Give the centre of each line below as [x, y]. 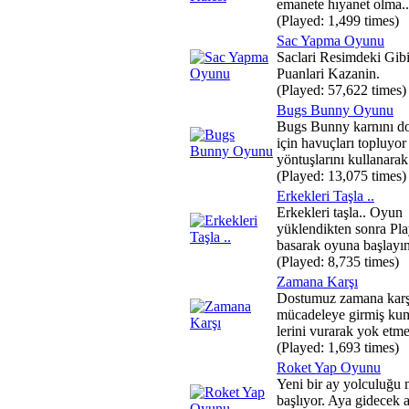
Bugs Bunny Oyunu [335, 110]
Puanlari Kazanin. [328, 73]
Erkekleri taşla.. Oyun [340, 212]
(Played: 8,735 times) [338, 262]
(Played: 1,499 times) [338, 21]
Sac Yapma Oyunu [330, 41]
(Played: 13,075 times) [341, 176]
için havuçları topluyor [341, 143]
